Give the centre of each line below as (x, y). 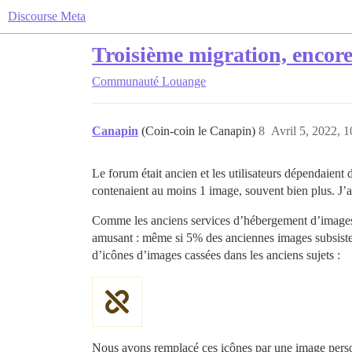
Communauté (125, 81)
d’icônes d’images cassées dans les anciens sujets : (216, 255)
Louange (184, 81)
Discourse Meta (47, 16)
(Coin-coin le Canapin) (200, 131)
